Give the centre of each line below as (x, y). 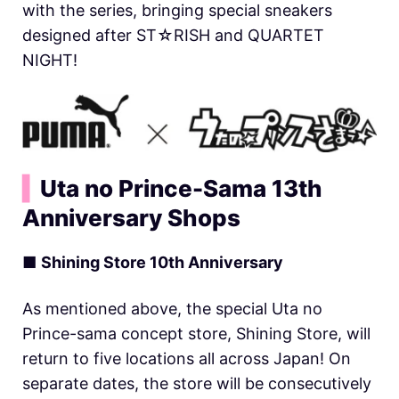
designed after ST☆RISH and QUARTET (173, 36)
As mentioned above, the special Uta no (172, 309)
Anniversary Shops (131, 218)
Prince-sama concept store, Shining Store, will (196, 334)
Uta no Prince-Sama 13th (181, 189)
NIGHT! (50, 61)
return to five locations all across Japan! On (187, 359)
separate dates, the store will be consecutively (197, 384)
